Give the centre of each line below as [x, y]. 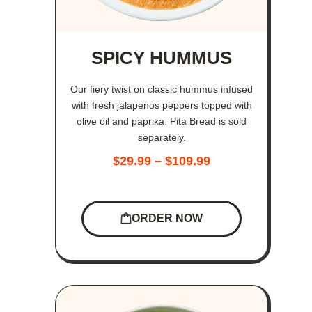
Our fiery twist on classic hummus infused [162, 89]
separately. [162, 137]
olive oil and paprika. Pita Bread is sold [162, 121]
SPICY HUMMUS [162, 57]
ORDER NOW [167, 218]
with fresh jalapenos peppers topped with [162, 105]
